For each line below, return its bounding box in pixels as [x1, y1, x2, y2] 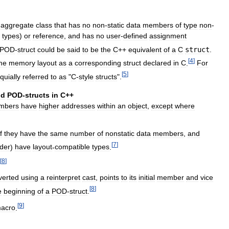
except [151, 101, 173, 110]
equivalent [128, 45, 162, 54]
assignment [149, 31, 187, 40]
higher [39, 101, 59, 110]
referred [22, 72, 49, 81]
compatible [55, 143, 90, 151]
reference [33, 31, 64, 40]
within [97, 101, 116, 110]
